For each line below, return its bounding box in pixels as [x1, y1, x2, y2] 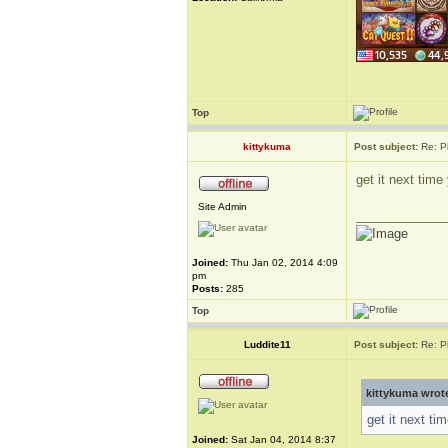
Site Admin [198, 201, 247, 212]
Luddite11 [243, 339, 291, 350]
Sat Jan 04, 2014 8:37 [228, 434, 336, 445]
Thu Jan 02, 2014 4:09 [228, 257, 338, 268]
